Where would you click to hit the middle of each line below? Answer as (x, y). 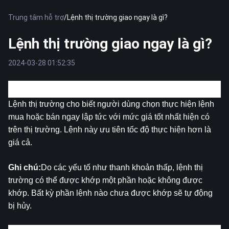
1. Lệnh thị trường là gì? (55, 88)
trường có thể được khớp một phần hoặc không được (105, 180)
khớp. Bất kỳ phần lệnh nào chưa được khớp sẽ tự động (110, 193)
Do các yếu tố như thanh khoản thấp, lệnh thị (122, 168)
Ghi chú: (25, 168)
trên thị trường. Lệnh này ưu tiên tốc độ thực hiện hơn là (110, 130)
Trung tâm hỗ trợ (36, 17)
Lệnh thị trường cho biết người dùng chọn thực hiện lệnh (111, 104)
